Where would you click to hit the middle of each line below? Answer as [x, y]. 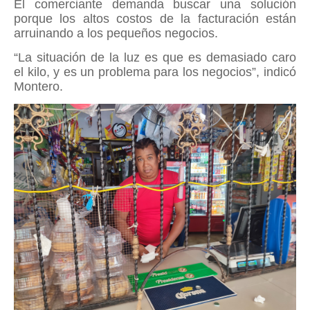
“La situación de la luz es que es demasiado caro [155, 57]
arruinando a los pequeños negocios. [116, 33]
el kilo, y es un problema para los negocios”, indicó [155, 72]
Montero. [38, 86]
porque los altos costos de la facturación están [155, 19]
